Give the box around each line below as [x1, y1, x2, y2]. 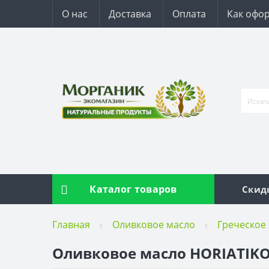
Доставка [109, 7, 151, 20]
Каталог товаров [89, 183, 177, 196]
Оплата [172, 7, 206, 20]
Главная [52, 218, 90, 231]
